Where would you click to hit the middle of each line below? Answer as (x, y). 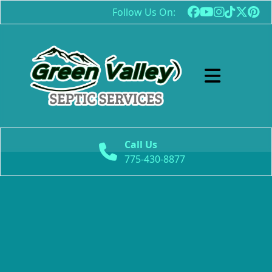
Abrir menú (230, 72)
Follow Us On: (144, 12)
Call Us (141, 144)
